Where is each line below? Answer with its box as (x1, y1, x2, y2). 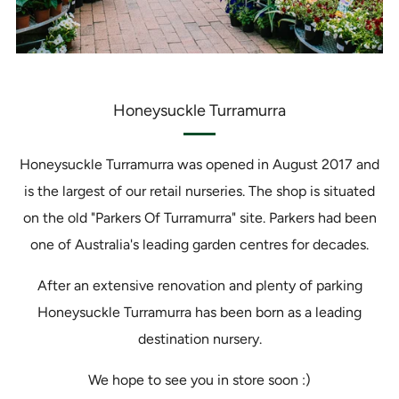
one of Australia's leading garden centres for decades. (30, 236, 369, 253)
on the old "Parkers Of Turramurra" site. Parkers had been (22, 209, 377, 226)
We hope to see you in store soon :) (88, 371, 311, 388)
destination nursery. (137, 330, 262, 347)
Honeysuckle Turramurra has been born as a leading (37, 304, 362, 321)
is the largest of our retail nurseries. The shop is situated (24, 183, 375, 199)
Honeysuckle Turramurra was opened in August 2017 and (20, 156, 379, 173)
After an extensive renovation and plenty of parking (37, 277, 362, 294)
